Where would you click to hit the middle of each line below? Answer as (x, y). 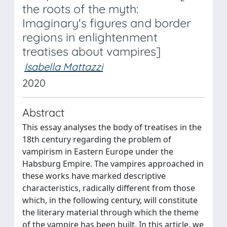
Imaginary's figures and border (107, 23)
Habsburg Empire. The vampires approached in (113, 164)
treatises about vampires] (91, 51)
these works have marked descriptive (94, 176)
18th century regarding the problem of (97, 139)
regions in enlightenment (90, 37)
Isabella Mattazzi (64, 67)
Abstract (43, 112)
